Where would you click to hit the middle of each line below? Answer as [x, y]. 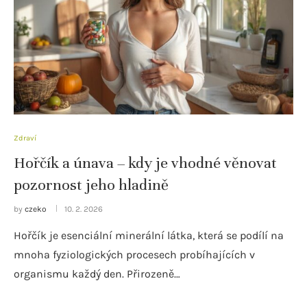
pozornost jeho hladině [91, 184]
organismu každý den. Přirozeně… [97, 273]
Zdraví [25, 138]
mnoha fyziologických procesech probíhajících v [134, 254]
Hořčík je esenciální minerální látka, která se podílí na [149, 235]
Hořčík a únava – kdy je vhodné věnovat [145, 162]
